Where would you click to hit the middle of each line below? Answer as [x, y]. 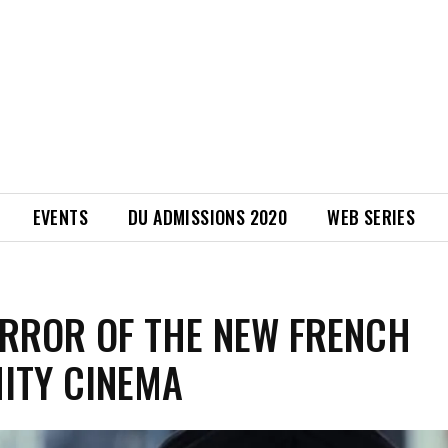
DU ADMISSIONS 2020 [208, 217]
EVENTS [60, 217]
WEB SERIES [371, 217]
